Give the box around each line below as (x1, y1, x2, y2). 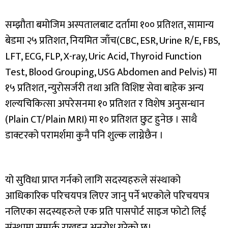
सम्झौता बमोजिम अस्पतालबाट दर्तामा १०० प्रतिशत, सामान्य (5, 16, 214, 34)
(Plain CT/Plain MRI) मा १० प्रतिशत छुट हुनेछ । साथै (5, 111, 197, 128)
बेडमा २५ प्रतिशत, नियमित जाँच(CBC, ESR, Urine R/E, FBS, (5, 32, 219, 49)
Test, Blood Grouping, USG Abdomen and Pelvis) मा (5, 64, 217, 81)
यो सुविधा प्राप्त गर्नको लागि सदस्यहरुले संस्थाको (5, 172, 181, 189)
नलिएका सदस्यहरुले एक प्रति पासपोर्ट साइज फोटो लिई (5, 203, 206, 220)
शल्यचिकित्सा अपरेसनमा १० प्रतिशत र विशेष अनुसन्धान (5, 95, 205, 112)
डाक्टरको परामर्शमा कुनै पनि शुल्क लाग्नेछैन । (5, 127, 163, 144)
